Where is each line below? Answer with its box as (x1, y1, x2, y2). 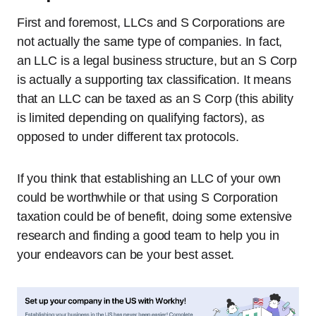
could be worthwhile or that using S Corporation (17, 190, 278, 205)
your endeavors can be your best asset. (17, 248, 235, 262)
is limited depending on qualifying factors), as (17, 111, 265, 125)
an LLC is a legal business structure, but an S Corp (17, 54, 297, 68)
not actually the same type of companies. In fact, (17, 35, 283, 49)
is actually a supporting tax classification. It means (17, 73, 291, 87)
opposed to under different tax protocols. (17, 130, 243, 144)
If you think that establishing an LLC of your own (17, 171, 281, 186)
